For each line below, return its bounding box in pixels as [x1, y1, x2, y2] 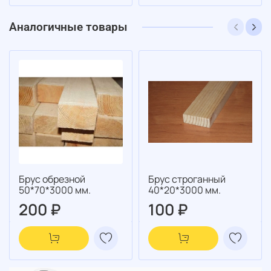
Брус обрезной [19, 172, 85, 186]
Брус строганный [148, 172, 226, 186]
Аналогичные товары [9, 20, 128, 34]
